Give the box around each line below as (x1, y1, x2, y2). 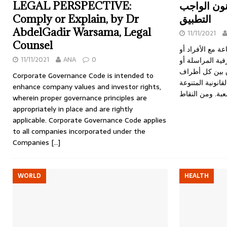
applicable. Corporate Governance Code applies (13, 115, 166, 126)
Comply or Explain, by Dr (13, 12, 139, 26)
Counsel (13, 39, 53, 52)
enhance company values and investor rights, (13, 81, 161, 92)
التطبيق (179, 12, 211, 26)
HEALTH (184, 171, 209, 181)
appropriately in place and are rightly (13, 103, 133, 115)
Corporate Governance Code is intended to (13, 70, 154, 81)
